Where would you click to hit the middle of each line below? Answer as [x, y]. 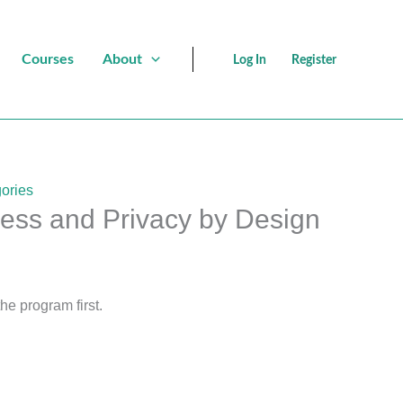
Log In [250, 60]
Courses [48, 59]
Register [314, 60]
